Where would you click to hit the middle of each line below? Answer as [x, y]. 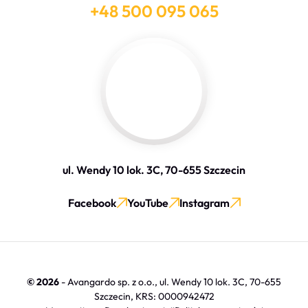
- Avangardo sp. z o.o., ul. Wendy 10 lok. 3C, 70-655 [170, 282]
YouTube [147, 202]
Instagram [204, 202]
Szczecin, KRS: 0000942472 [154, 296]
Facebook [92, 202]
